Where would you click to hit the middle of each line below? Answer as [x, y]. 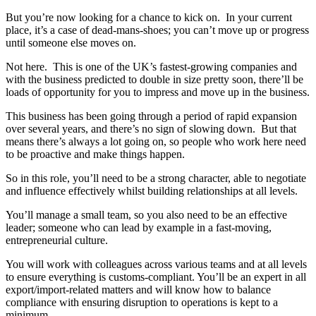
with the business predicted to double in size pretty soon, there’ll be [154, 80]
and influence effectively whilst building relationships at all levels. [152, 191]
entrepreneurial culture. [57, 241]
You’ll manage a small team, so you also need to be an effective [146, 215]
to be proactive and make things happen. [95, 154]
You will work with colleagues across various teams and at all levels [156, 265]
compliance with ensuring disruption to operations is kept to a [142, 303]
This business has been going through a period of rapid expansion [151, 116]
